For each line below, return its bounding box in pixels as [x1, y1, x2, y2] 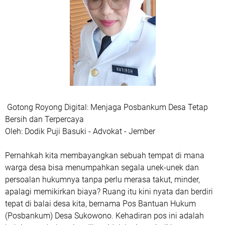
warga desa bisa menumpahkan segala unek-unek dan [5, 163, 199, 172]
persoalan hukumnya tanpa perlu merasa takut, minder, [5, 175, 200, 184]
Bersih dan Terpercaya [5, 115, 84, 124]
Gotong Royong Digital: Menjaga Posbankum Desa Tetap [5, 102, 208, 112]
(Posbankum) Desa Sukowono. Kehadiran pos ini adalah [5, 211, 204, 220]
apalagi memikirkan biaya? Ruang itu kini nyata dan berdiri [5, 187, 213, 196]
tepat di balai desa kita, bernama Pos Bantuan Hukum [5, 199, 196, 208]
